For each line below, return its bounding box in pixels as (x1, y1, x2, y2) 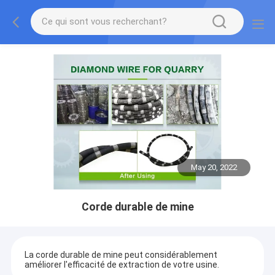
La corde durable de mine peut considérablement (24, 250, 217, 260)
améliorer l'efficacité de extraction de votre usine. (24, 260, 219, 270)
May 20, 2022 (191, 163, 238, 172)
